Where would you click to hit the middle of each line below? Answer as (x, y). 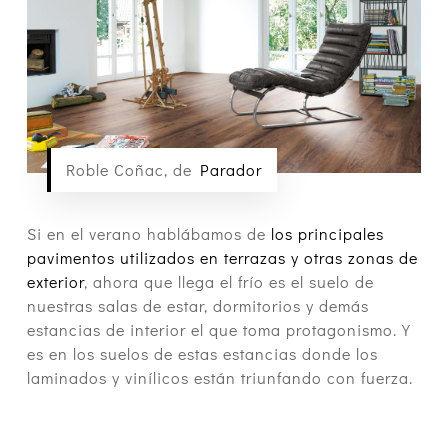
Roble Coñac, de (132, 169)
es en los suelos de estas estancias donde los (202, 353)
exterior (55, 281)
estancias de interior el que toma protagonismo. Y (218, 329)
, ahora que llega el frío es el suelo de (228, 281)
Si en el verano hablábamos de (146, 233)
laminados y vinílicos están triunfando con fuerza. (219, 377)
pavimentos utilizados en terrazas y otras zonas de (222, 257)
